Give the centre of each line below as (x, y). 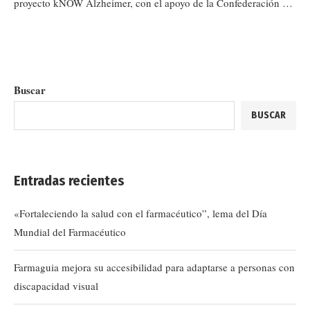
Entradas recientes (69, 181)
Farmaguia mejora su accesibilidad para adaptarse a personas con (154, 267)
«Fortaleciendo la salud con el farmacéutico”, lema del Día (140, 213)
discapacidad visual (56, 286)
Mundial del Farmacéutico (70, 232)
